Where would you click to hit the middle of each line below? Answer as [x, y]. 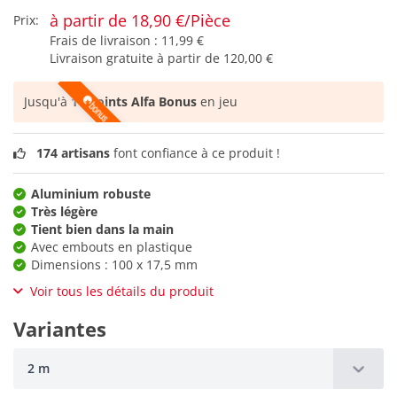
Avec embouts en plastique [112, 246]
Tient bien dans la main [102, 229]
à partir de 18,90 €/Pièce [140, 21]
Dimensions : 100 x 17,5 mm [114, 264]
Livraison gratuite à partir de [136, 58]
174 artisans [73, 152]
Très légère [64, 211]
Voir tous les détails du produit [122, 291]
